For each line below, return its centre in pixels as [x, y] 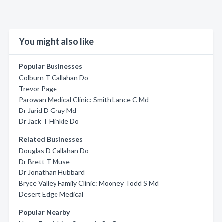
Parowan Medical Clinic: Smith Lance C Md [84, 99]
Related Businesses [51, 139]
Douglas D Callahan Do [54, 150]
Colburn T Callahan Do [54, 78]
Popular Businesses [51, 66]
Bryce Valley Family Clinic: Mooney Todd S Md [89, 183]
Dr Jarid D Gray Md [48, 110]
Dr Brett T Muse [44, 161]
